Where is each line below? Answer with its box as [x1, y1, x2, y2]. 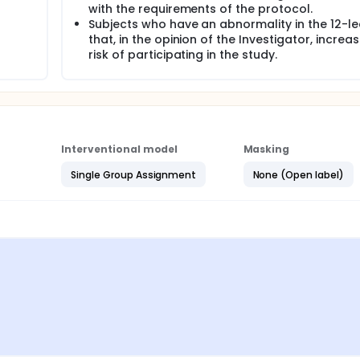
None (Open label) [252, 167, 344, 182]
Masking [243, 142, 290, 156]
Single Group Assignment [71, 167, 197, 182]
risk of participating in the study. [88, 47, 277, 63]
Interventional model [61, 142, 178, 156]
